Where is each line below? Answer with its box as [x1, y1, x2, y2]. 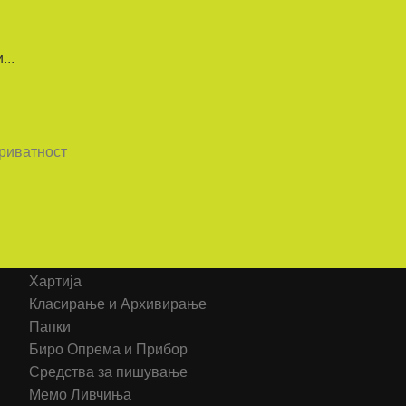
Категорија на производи [14, 243, 181, 259]
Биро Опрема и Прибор [29, 342, 188, 358]
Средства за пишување [29, 364, 188, 381]
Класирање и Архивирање [29, 296, 207, 313]
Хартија [29, 274, 82, 290]
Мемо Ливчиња [29, 387, 131, 403]
